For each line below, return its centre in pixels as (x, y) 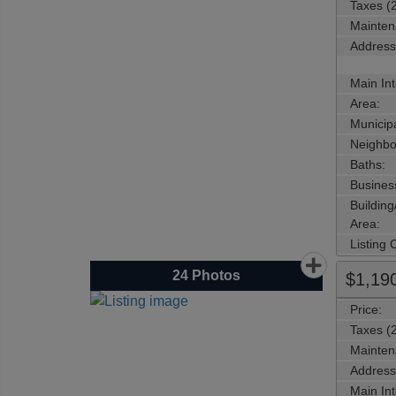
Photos (214, 275)
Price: (366, 309)
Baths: (367, 164)
